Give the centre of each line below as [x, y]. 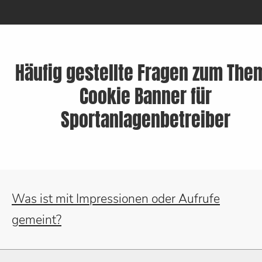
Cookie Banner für [145, 97]
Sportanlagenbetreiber [145, 120]
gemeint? [37, 220]
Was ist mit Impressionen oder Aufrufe [116, 199]
